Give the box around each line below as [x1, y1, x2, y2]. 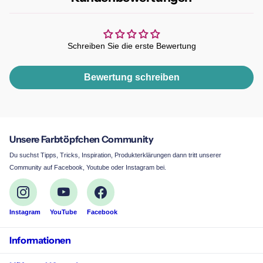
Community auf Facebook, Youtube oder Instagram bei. [9, 163, 166, 171]
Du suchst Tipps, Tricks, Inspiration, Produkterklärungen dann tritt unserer [9, 151, 221, 159]
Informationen [9, 234, 71, 247]
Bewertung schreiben [83, 72, 180, 82]
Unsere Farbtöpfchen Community [9, 133, 154, 145]
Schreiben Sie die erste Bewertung [67, 41, 196, 50]
